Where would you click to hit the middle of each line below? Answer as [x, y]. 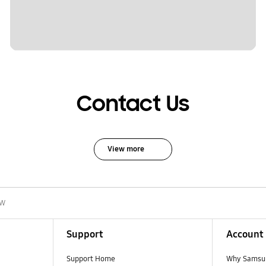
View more [126, 149]
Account [245, 234]
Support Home [91, 259]
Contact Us [133, 104]
